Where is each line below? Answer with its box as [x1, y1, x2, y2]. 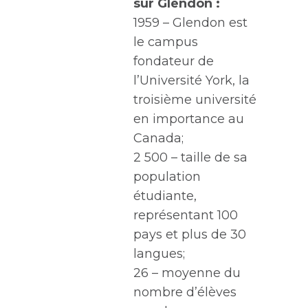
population [133, 169, 201, 184]
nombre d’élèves [133, 285, 236, 300]
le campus [133, 34, 198, 49]
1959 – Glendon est [133, 15, 247, 30]
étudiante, [133, 188, 197, 203]
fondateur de [133, 54, 214, 69]
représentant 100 [133, 208, 238, 223]
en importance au [133, 111, 244, 126]
